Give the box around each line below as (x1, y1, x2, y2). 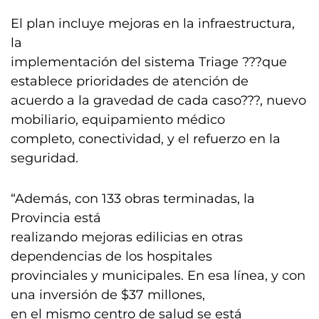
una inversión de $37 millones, (11, 287, 205, 303)
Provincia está (11, 210, 101, 226)
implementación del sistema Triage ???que (11, 54, 287, 70)
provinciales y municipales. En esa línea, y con (11, 268, 305, 283)
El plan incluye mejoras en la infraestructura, (11, 16, 295, 31)
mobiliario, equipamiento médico (11, 112, 225, 127)
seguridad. (11, 150, 78, 166)
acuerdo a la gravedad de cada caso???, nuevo (11, 93, 306, 108)
